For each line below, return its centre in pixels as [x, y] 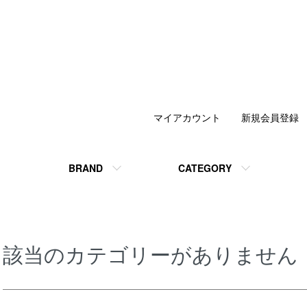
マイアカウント [187, 117]
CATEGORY [205, 168]
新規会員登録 [270, 117]
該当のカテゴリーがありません [150, 254]
